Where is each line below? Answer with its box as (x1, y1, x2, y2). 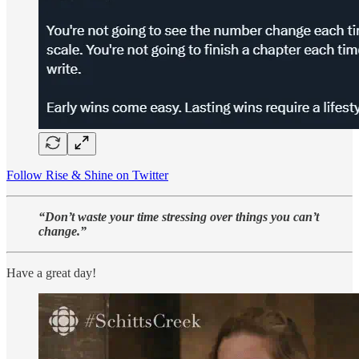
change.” (38, 224, 87, 239)
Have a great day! (6, 266, 96, 280)
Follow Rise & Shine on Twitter (6, 168, 168, 183)
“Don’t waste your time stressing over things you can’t (38, 210, 319, 224)
